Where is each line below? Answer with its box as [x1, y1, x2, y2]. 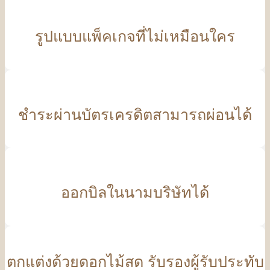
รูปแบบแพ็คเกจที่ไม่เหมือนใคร [35, 28, 235, 45]
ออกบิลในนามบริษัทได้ [61, 184, 209, 201]
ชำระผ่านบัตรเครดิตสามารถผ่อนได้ [18, 105, 252, 123]
